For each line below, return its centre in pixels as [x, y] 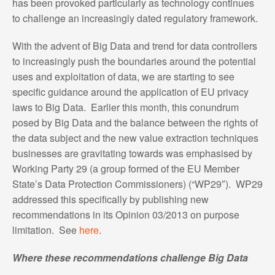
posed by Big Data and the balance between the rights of [135, 122]
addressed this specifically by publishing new [110, 199]
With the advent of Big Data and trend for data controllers [134, 45]
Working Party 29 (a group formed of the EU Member [126, 168]
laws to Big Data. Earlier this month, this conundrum [125, 107]
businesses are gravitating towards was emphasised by [132, 153]
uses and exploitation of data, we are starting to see [123, 76]
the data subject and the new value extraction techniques [135, 137]
